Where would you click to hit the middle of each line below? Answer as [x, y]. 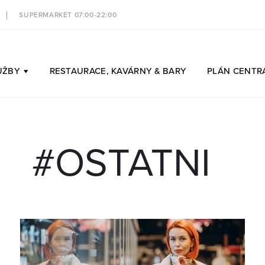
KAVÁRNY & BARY [149, 71]
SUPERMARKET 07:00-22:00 [68, 15]
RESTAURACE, [80, 71]
